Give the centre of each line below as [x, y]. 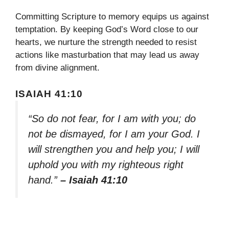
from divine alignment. [58, 68]
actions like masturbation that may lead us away [107, 55]
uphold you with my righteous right [106, 164]
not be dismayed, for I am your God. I [114, 134]
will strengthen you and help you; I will [114, 149]
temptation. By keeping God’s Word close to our [107, 30]
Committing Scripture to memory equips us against [112, 17]
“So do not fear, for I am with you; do [112, 118]
